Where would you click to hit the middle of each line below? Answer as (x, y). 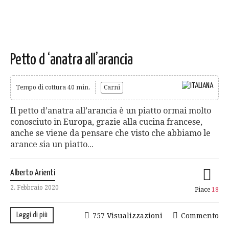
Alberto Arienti (33, 173)
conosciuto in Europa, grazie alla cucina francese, (106, 122)
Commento (200, 215)
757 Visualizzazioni (128, 215)
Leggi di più (32, 215)
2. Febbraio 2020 (35, 187)
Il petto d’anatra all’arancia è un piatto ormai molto (111, 110)
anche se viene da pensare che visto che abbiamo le (110, 133)
